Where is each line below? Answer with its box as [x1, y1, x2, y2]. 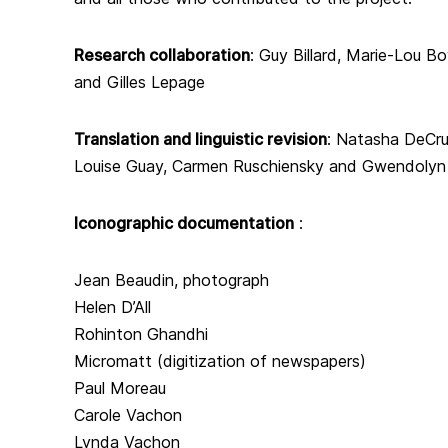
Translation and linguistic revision [74, 128, 327, 149]
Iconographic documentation [74, 212, 294, 233]
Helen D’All [74, 296, 151, 317]
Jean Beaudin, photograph [74, 269, 269, 290]
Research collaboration [74, 44, 250, 65]
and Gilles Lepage [74, 71, 205, 92]
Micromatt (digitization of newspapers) [74, 350, 366, 371]
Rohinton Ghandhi [74, 323, 208, 344]
